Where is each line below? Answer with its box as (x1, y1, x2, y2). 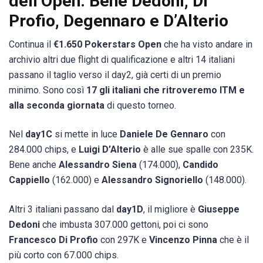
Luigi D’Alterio (79, 144, 141, 156)
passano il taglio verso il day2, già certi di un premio (9, 69, 221, 81)
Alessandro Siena (59, 159, 137, 171)
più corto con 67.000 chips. (9, 249, 119, 261)
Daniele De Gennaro (120, 129, 208, 140)
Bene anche (9, 159, 59, 171)
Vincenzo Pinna (147, 234, 217, 245)
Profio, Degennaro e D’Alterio (9, 11, 228, 31)
